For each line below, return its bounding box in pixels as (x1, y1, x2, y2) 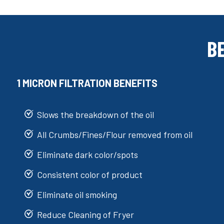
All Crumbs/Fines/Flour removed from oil (37, 128, 192, 140)
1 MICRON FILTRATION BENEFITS (17, 76, 157, 89)
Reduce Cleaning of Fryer (37, 208, 134, 220)
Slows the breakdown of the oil (37, 108, 154, 120)
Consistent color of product (37, 168, 142, 180)
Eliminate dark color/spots (37, 148, 138, 160)
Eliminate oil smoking (37, 188, 117, 200)
